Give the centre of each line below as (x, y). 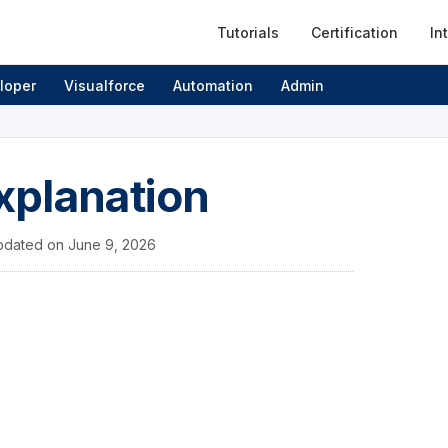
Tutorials (248, 32)
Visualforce (104, 85)
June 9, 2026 (112, 244)
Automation (213, 85)
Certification (354, 32)
